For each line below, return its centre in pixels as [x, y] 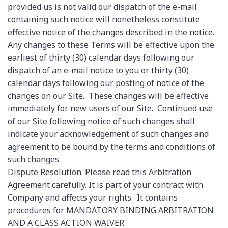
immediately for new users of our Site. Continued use [110, 108]
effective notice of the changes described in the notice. [112, 32]
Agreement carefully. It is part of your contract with [105, 184]
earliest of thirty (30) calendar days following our [101, 57]
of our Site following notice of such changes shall [101, 121]
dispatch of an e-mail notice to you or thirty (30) [98, 70]
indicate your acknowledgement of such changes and [108, 134]
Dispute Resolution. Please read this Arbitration [99, 172]
